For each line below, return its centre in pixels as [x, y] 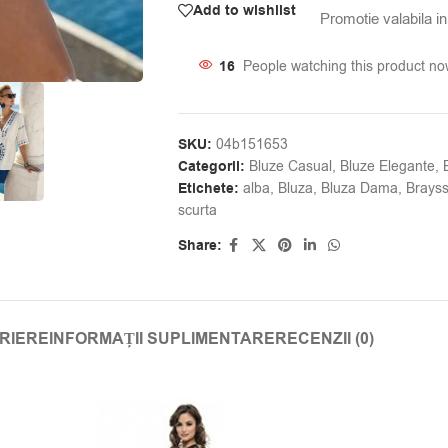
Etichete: [208, 189]
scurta [197, 211]
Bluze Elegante [387, 167]
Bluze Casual [290, 167]
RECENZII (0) [324, 339]
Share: [199, 246]
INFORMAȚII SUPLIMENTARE [161, 339]
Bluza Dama [359, 189]
